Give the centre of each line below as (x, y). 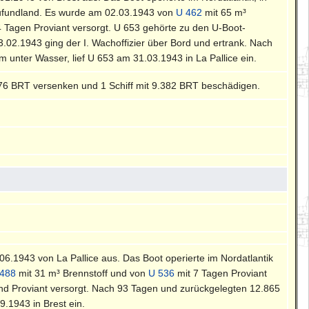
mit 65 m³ (225, 12)
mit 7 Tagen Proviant (221, 273)
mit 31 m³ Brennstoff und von (82, 273)
